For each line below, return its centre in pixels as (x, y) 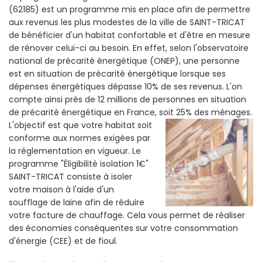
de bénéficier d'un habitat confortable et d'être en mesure (130, 35)
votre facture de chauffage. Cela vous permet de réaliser (127, 216)
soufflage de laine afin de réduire (77, 203)
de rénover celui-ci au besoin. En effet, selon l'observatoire (129, 48)
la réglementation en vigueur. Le (75, 151)
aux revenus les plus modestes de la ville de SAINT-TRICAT (127, 23)
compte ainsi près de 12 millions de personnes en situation (127, 100)
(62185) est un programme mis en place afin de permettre (130, 10)
